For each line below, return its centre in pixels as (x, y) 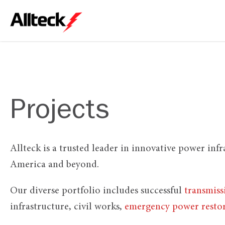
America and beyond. (54, 165)
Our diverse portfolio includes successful (97, 191)
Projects (60, 113)
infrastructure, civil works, (67, 207)
